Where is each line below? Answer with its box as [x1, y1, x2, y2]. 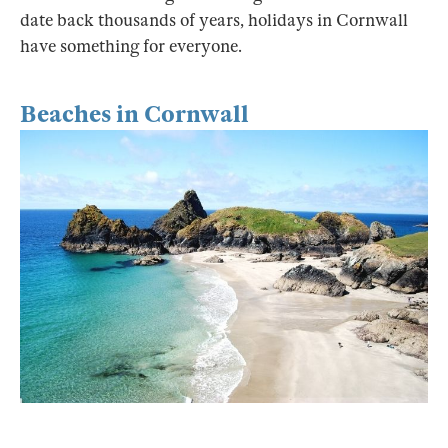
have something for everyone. [20, 36, 246, 58]
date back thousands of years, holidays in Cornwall [20, 10, 408, 32]
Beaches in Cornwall [20, 100, 249, 130]
